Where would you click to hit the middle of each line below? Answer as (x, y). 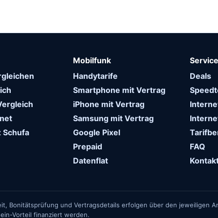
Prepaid (87, 146)
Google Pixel (96, 132)
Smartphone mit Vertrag (119, 90)
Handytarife (95, 76)
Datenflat (90, 161)
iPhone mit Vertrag (109, 104)
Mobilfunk (92, 60)
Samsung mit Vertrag (113, 118)
